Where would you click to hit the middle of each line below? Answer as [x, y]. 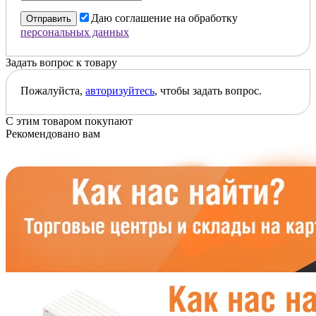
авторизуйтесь [120, 90]
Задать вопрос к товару [61, 62]
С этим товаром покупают [69, 121]
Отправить [49, 18]
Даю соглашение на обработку [164, 18]
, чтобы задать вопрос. [208, 90]
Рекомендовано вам [53, 133]
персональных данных [75, 32]
